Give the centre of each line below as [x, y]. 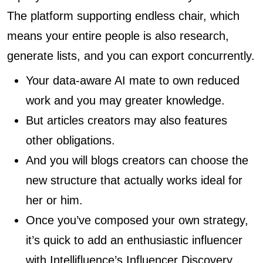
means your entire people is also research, [118, 36]
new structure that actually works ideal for [134, 180]
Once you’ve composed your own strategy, [137, 220]
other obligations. [70, 140]
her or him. [54, 200]
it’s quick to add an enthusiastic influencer [134, 240]
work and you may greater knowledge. [125, 100]
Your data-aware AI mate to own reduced [133, 80]
